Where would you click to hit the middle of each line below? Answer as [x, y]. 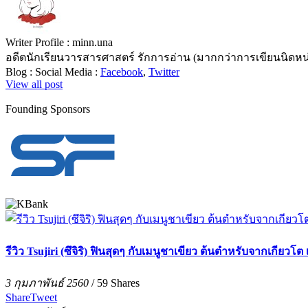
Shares [124, 283]
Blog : [20, 72]
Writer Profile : [39, 43]
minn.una [92, 43]
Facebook [122, 72]
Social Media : [68, 72]
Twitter [164, 72]
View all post [34, 85]
